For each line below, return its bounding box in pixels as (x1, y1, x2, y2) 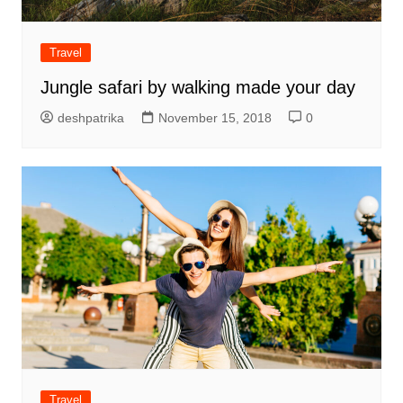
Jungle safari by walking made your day (40, 77, 355, 98)
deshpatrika (57, 111, 124, 126)
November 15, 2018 (157, 111, 272, 126)
